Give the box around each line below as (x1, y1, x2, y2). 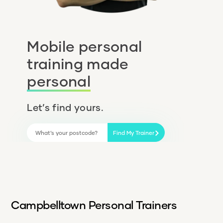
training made (27, 55, 129, 73)
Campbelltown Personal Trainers (11, 198, 177, 212)
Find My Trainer (112, 129, 154, 136)
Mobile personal (27, 37, 142, 55)
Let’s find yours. (27, 102, 104, 113)
